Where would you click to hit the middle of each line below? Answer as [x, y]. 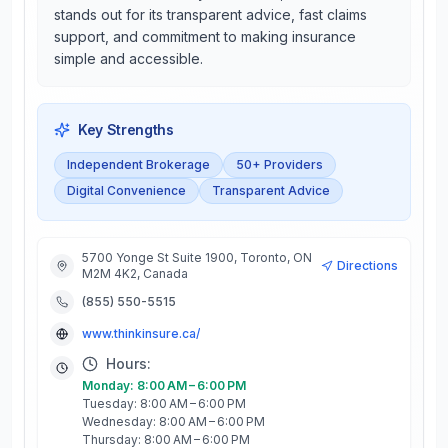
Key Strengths [126, 129]
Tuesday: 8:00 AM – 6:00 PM [164, 403]
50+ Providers [279, 164]
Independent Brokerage [138, 164]
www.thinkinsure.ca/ [141, 333]
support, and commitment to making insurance [205, 36]
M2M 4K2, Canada [135, 273]
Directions [367, 265]
